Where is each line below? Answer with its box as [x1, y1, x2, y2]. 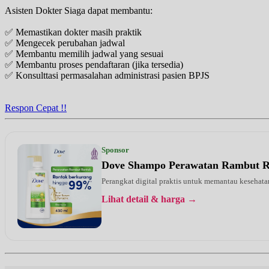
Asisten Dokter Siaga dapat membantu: [5, 5, 153, 16]
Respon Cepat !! [5, 102, 67, 113]
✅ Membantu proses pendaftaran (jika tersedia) [5, 59, 183, 70]
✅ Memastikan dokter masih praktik [5, 26, 142, 37]
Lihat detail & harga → [101, 193, 197, 204]
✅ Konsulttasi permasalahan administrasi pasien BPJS [5, 70, 210, 80]
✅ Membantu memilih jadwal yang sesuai [5, 48, 163, 59]
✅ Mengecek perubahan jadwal [5, 37, 125, 48]
